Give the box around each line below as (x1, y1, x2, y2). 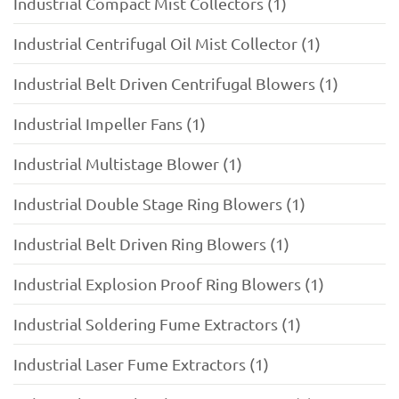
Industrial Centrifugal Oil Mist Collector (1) (13, 34, 321, 53)
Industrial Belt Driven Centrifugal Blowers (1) (13, 74, 338, 94)
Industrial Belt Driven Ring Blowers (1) (13, 234, 289, 254)
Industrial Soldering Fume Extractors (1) (13, 314, 301, 334)
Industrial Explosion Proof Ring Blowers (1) (13, 274, 324, 294)
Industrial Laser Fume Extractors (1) (13, 354, 269, 374)
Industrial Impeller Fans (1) (13, 114, 206, 134)
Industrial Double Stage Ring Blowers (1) (13, 194, 305, 214)
